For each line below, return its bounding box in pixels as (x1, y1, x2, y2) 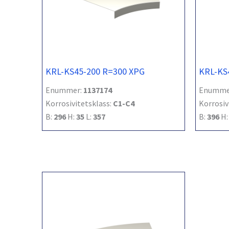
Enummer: (45, 84, 83, 95)
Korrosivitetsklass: (45, 98, 113, 108)
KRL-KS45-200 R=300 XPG (45, 65, 145, 77)
